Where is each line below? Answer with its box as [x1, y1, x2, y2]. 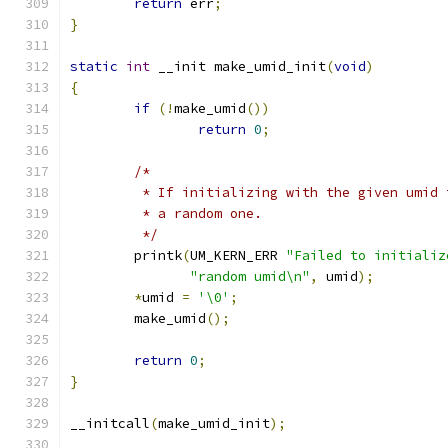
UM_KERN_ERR [190, 247, 286, 264]
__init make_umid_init [150, 58, 326, 75]
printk [134, 247, 182, 264]
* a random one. [134, 205, 262, 222]
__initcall [70, 415, 150, 432]
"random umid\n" [190, 268, 310, 285]
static [70, 58, 118, 75]
